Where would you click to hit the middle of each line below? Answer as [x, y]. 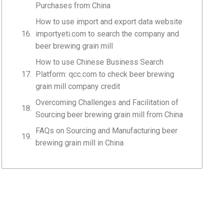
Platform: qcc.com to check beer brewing [105, 74]
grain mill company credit [78, 86]
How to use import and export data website [109, 21]
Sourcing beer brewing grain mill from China [109, 114]
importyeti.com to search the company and [108, 34]
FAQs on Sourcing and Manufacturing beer [107, 130]
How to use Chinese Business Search [100, 62]
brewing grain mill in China [80, 143]
